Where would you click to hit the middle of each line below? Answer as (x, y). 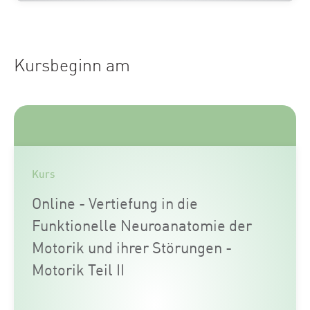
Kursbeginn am (72, 64)
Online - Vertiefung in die (115, 203)
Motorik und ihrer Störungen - (132, 247)
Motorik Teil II (78, 269)
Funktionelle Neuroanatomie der (142, 225)
